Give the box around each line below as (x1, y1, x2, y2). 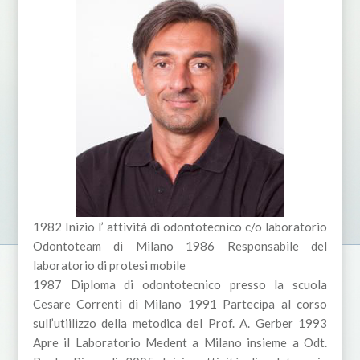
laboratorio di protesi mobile (32, 258, 186, 273)
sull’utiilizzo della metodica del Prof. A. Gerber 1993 (32, 316, 328, 331)
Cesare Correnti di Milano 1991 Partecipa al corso (32, 297, 328, 312)
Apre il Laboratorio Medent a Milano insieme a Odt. (32, 335, 328, 350)
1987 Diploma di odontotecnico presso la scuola (32, 277, 328, 292)
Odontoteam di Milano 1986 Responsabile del (32, 239, 328, 254)
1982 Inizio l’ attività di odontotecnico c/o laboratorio (32, 219, 328, 235)
